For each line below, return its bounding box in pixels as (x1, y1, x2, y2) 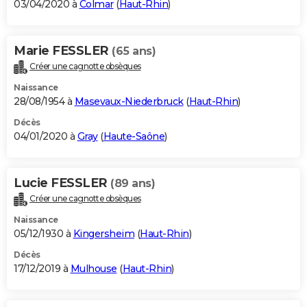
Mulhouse (70, 262, 117, 275)
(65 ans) (112, 45, 156, 58)
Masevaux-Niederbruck (74, 95, 184, 108)
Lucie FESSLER (14, 175, 110, 191)
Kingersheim (73, 228, 134, 241)
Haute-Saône (103, 130, 164, 143)
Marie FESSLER (14, 43, 112, 59)
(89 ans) (110, 177, 155, 191)
